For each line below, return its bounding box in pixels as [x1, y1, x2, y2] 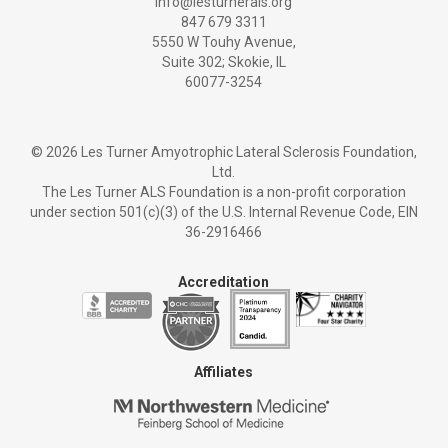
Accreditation [178, 274, 270, 291]
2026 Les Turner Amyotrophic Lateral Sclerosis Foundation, [45, 144, 417, 161]
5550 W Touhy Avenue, [151, 34, 296, 51]
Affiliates [194, 364, 254, 381]
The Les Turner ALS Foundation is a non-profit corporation [41, 184, 406, 201]
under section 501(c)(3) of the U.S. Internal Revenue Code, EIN [29, 204, 418, 221]
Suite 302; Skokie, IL [161, 54, 286, 71]
